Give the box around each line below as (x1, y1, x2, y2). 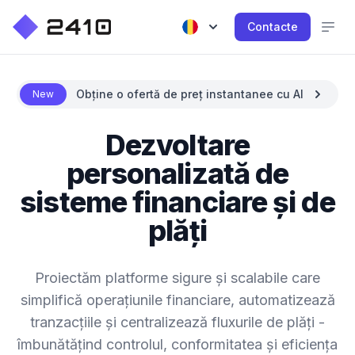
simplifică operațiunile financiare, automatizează (20, 292, 335, 308)
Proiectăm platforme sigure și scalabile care (35, 269, 320, 286)
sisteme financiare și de (20, 185, 335, 219)
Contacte (247, 20, 298, 33)
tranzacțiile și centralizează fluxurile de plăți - (30, 314, 325, 330)
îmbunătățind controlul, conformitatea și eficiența (17, 336, 338, 353)
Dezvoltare (105, 128, 250, 162)
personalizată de (66, 156, 289, 191)
